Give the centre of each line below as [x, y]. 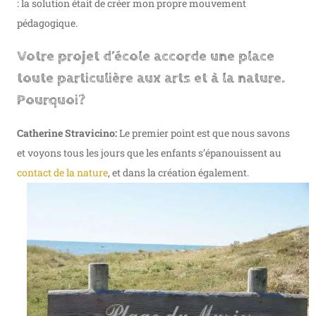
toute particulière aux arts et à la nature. [151, 78]
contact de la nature [62, 173]
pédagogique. [47, 23]
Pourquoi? [51, 100]
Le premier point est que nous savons [203, 133]
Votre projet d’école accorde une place [146, 56]
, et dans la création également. [178, 173]
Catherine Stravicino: [67, 133]
